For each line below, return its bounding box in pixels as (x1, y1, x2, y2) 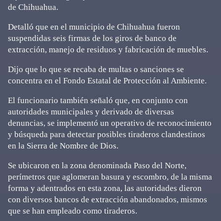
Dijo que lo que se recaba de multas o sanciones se (8, 65, 184, 74)
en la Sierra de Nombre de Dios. (8, 141, 118, 150)
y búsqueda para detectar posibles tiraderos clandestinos (8, 130, 205, 139)
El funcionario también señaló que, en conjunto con (8, 96, 188, 105)
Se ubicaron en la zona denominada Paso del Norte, (8, 161, 186, 170)
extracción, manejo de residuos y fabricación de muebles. (8, 45, 208, 54)
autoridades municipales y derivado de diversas (8, 107, 174, 116)
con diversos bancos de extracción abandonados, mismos (8, 195, 207, 204)
